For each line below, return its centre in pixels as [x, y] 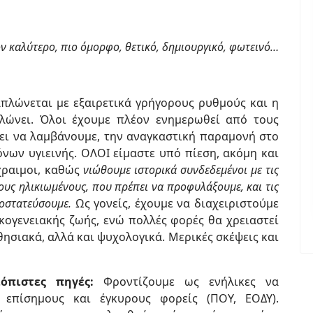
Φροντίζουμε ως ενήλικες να [191, 282]
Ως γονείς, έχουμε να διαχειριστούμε [175, 203]
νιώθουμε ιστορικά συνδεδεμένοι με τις [181, 170]
